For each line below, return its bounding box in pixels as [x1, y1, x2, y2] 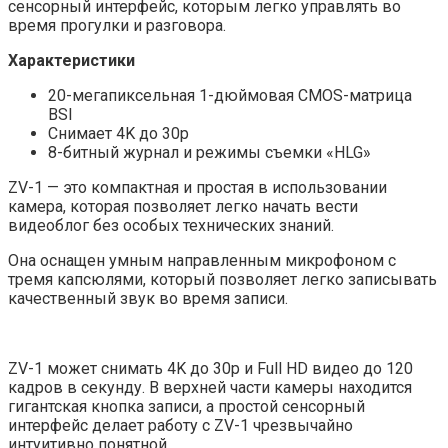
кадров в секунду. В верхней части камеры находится [8, 377, 412, 397]
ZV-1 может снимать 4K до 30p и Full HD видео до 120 [8, 358, 413, 378]
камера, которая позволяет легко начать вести [8, 196, 358, 216]
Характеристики [8, 50, 135, 70]
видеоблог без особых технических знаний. [8, 215, 334, 235]
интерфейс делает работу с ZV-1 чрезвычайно [8, 415, 353, 435]
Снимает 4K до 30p [48, 123, 189, 143]
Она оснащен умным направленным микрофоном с [8, 250, 396, 270]
